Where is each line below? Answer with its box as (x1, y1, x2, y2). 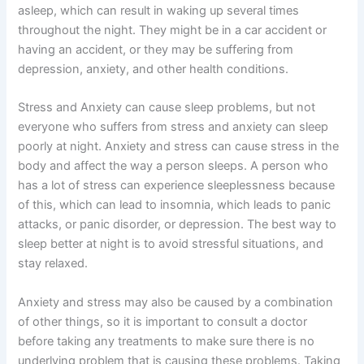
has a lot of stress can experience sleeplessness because (18, 178, 336, 193)
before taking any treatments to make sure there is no (18, 333, 315, 349)
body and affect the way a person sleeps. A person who (18, 158, 329, 174)
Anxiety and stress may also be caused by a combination (18, 294, 334, 310)
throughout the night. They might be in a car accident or (18, 23, 327, 38)
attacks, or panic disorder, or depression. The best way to (18, 217, 337, 232)
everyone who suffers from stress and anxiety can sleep (18, 119, 329, 135)
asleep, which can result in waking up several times (18, 3, 300, 19)
